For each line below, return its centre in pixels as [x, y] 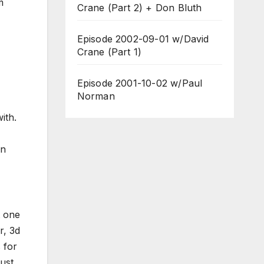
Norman [96, 96]
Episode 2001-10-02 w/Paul [140, 83]
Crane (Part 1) [109, 52]
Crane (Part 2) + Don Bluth [139, 8]
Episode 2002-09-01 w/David [143, 39]
